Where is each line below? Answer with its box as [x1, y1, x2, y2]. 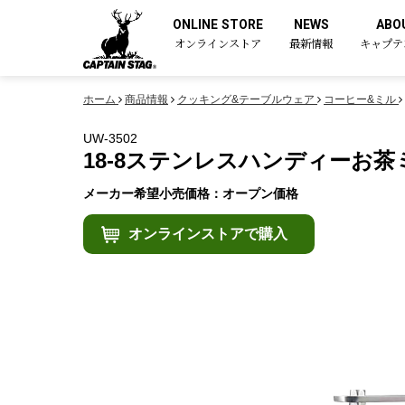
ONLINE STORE [172, 17, 263, 32]
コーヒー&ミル [324, 93, 399, 106]
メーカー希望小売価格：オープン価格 [83, 186, 311, 201]
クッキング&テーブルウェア [177, 93, 317, 106]
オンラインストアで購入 [128, 226, 287, 241]
